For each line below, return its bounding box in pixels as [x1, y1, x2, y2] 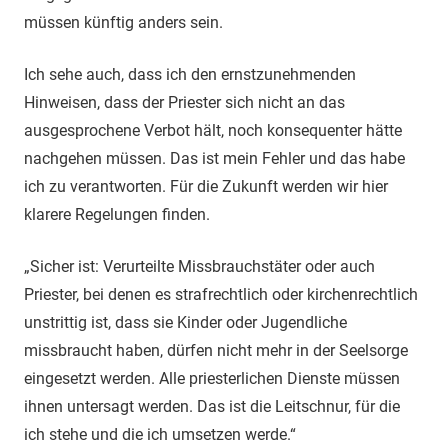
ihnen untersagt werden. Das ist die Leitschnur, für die [24, 396, 400, 416]
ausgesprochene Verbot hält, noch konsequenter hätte [24, 120, 402, 140]
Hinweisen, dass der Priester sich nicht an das [24, 92, 345, 112]
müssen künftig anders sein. [24, 12, 227, 32]
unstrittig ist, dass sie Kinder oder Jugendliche [24, 312, 347, 332]
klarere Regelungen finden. [24, 204, 210, 224]
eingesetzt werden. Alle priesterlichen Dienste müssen [24, 368, 400, 388]
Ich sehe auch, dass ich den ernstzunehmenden [24, 64, 356, 84]
